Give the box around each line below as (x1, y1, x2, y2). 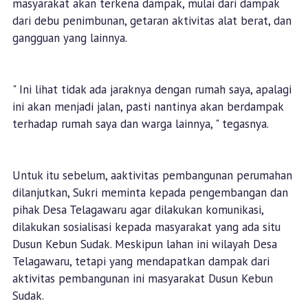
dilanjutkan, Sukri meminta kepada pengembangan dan (12, 185, 288, 201)
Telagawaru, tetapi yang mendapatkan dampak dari (12, 254, 269, 269)
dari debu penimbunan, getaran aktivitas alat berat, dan (12, 13, 291, 29)
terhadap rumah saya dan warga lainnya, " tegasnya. (12, 116, 269, 132)
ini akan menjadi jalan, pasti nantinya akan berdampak (12, 99, 283, 115)
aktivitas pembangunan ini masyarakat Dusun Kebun (12, 271, 273, 287)
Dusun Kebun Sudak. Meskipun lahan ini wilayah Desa (12, 236, 277, 252)
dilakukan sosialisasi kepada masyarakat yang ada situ (12, 219, 280, 235)
